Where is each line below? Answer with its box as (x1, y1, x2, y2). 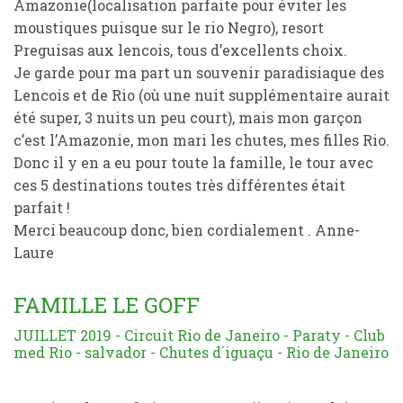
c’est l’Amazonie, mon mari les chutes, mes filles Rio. (13, 130, 390, 149)
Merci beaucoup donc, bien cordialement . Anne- (13, 220, 360, 239)
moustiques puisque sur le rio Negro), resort (13, 18, 324, 37)
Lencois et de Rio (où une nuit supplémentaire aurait (13, 85, 390, 104)
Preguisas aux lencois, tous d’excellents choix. (13, 40, 347, 59)
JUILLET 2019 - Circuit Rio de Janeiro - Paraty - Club (13, 326, 385, 345)
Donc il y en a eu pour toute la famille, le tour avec (13, 153, 373, 172)
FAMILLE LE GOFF (13, 291, 200, 319)
